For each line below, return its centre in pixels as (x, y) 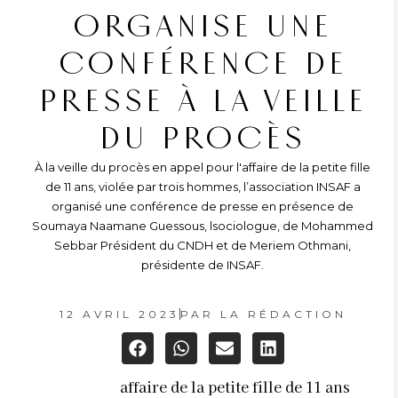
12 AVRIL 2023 (119, 314)
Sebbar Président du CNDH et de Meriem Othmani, (203, 245)
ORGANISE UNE (203, 27)
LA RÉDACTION (280, 314)
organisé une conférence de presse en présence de (203, 206)
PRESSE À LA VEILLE (203, 101)
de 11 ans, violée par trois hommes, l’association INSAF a (203, 187)
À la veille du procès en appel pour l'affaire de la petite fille (203, 167)
